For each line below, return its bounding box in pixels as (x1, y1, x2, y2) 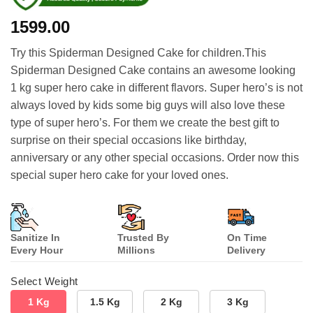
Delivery (227, 245, 266, 256)
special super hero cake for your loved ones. (10, 169, 228, 182)
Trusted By (117, 232, 170, 244)
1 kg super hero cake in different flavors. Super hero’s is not (10, 82, 303, 94)
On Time (227, 232, 268, 244)
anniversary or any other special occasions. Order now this (10, 152, 299, 164)
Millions (117, 245, 156, 256)
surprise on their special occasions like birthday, (10, 134, 247, 147)
